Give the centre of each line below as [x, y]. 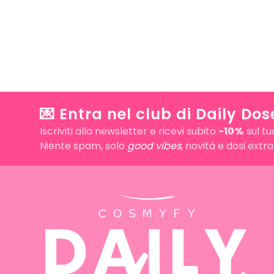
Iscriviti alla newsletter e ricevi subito [129, 131]
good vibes [154, 146]
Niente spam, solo [83, 146]
